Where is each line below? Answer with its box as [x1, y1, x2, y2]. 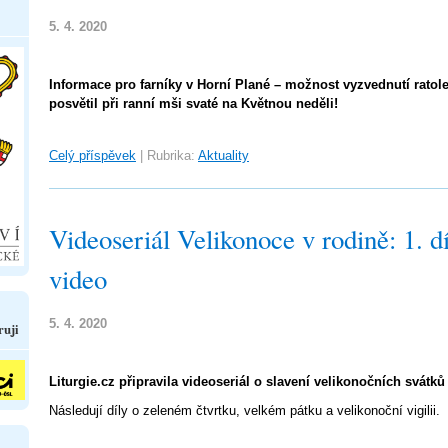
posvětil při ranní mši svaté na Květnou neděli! [49, 96, 338, 111]
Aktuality [198, 148, 249, 163]
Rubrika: [147, 148, 195, 163]
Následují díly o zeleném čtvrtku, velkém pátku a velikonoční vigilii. [49, 403, 440, 418]
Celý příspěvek [49, 148, 136, 163]
